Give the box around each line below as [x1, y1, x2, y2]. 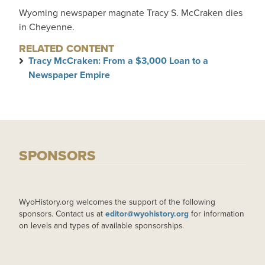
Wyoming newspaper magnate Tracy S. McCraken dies [19, 6, 243, 20]
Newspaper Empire [28, 68, 110, 82]
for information [189, 208, 244, 219]
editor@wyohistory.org [105, 208, 189, 219]
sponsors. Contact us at [19, 208, 105, 219]
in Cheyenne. [19, 20, 75, 34]
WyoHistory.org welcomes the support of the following [19, 196, 215, 208]
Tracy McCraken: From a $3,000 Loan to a [28, 54, 208, 67]
